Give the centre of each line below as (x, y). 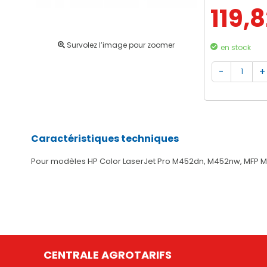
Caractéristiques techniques (105, 139)
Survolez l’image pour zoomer (119, 45)
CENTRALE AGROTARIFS (108, 255)
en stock (236, 47)
